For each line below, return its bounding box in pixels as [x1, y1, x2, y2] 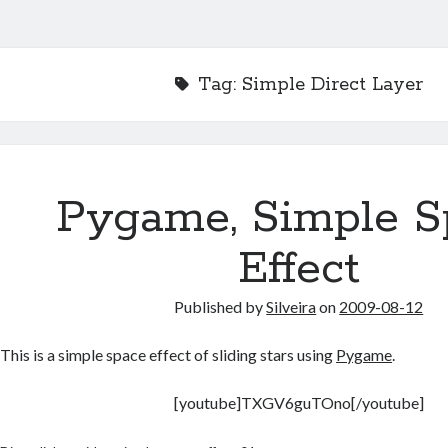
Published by [174, 297, 267, 316]
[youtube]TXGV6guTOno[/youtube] [173, 393, 424, 412]
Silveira [266, 297, 317, 316]
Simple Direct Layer [241, 73, 423, 97]
